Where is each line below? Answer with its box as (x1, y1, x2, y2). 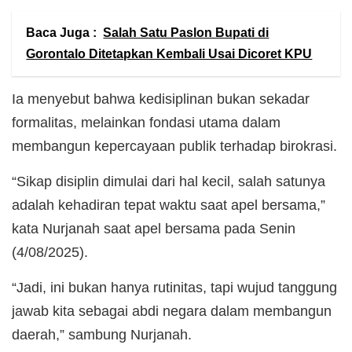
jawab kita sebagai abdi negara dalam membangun (12, 302, 332, 319)
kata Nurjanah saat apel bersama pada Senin (12, 220, 295, 236)
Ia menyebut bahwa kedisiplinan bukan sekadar (12, 90, 310, 107)
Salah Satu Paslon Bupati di (103, 26, 269, 40)
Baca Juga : (26, 26, 97, 40)
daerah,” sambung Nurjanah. (12, 326, 192, 343)
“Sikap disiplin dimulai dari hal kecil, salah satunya (12, 173, 325, 189)
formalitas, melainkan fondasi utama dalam (12, 114, 280, 130)
